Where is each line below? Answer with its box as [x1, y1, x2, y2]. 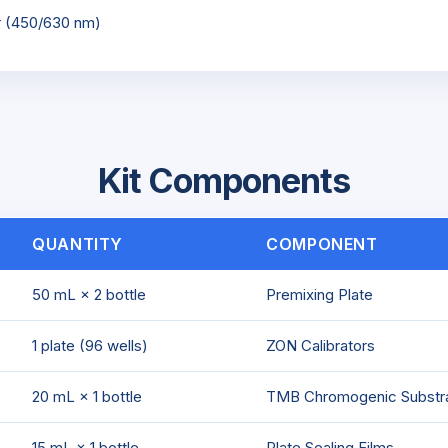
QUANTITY [32, 234, 124, 254]
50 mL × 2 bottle [32, 285, 146, 304]
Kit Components [98, 160, 350, 201]
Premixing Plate [266, 285, 373, 304]
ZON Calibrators [266, 336, 375, 355]
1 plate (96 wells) [32, 336, 148, 355]
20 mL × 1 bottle [32, 387, 142, 406]
